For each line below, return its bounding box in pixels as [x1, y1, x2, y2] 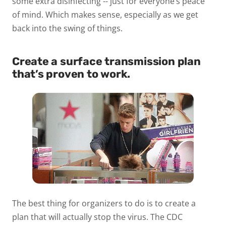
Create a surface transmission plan [12, 54, 201, 68]
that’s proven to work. [12, 67, 133, 80]
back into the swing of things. [12, 22, 123, 34]
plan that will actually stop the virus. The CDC [12, 211, 183, 222]
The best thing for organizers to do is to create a [12, 197, 196, 209]
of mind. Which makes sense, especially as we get [12, 9, 198, 20]
